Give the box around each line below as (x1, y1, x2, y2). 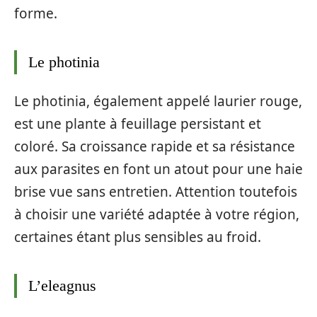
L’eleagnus (28, 277, 96, 295)
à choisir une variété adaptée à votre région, (14, 205, 299, 224)
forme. (14, 4, 57, 23)
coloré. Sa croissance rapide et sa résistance (14, 137, 295, 156)
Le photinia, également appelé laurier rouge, (14, 92, 302, 111)
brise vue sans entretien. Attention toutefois (14, 183, 297, 202)
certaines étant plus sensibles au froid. (14, 228, 261, 247)
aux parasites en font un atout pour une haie (14, 160, 303, 179)
